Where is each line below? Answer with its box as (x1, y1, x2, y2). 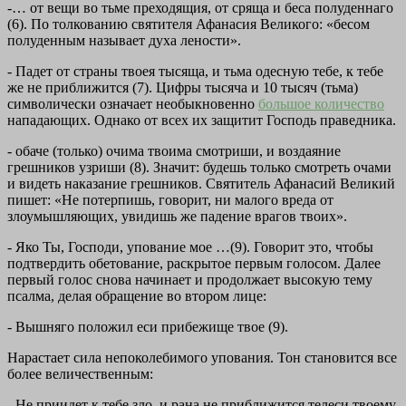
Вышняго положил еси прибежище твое (15, 319, 268, 335)
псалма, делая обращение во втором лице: (7, 288, 266, 304)
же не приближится (7, 80, 132, 96)
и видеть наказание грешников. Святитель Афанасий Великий (7, 176, 395, 192)
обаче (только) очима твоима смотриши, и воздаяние (15, 143, 341, 159)
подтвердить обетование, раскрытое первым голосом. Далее (7, 256, 381, 272)
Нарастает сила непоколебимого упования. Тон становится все (7, 350, 397, 366)
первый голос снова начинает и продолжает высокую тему (7, 272, 372, 288)
